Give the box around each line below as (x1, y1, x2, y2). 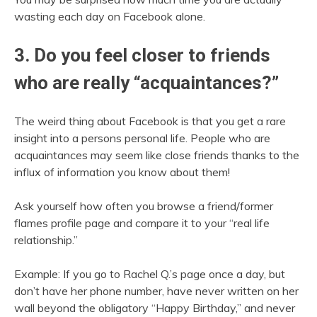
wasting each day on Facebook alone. (14, 9, 205, 24)
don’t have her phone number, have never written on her (14, 283, 299, 298)
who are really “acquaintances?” (14, 72, 279, 94)
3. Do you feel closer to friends (14, 45, 270, 67)
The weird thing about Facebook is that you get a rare (14, 113, 286, 128)
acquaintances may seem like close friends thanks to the (14, 147, 299, 162)
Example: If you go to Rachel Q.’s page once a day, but (14, 266, 285, 281)
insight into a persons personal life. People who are (14, 130, 270, 145)
